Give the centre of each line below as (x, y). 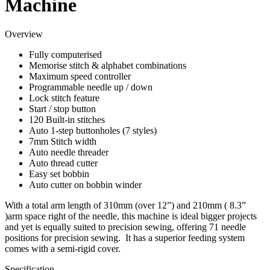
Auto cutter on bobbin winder (85, 185)
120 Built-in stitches (67, 120)
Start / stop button (62, 109)
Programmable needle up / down (91, 87)
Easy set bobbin (59, 174)
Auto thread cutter (63, 163)
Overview (24, 34)
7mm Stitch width (63, 142)
